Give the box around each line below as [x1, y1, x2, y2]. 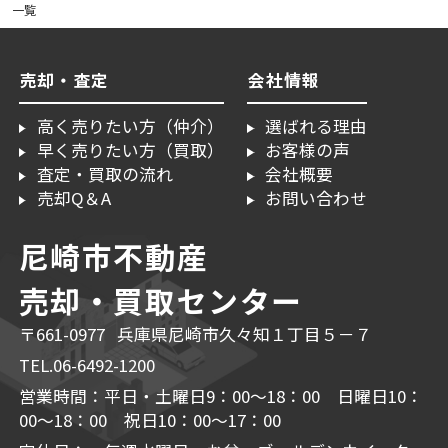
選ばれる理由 [265, 114, 368, 139]
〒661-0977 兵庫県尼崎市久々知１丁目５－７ [18, 322, 372, 347]
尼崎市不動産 [18, 234, 209, 279]
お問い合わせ [265, 186, 368, 211]
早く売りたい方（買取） [36, 138, 224, 163]
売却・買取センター [18, 278, 303, 323]
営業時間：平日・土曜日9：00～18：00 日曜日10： [18, 383, 423, 408]
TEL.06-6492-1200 [18, 353, 155, 378]
